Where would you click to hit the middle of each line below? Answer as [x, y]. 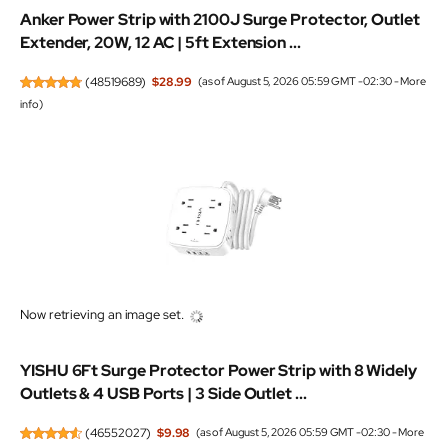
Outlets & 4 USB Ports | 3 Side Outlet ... [163, 393]
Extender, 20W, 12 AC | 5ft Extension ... [160, 42]
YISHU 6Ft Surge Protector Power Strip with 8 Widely [218, 370]
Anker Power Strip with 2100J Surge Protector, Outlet [220, 19]
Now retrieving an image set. [102, 315]
